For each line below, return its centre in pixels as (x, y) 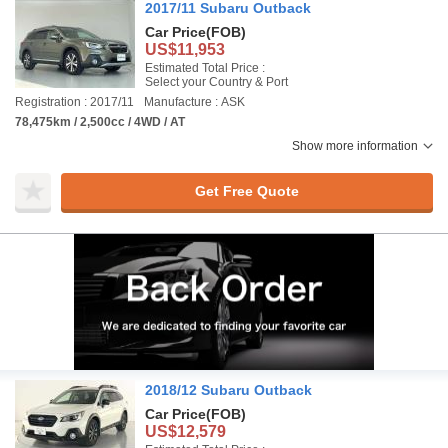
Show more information (355, 146)
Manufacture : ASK (194, 102)
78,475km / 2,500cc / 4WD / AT (100, 122)
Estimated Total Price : (205, 68)
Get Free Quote (246, 190)
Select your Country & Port (216, 82)
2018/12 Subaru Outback (228, 390)
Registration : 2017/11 (74, 102)
